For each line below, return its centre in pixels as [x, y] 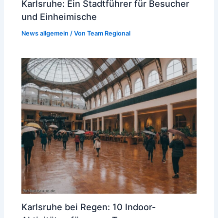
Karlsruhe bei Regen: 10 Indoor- [89, 207]
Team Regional [109, 33]
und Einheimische [59, 16]
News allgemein [45, 33]
